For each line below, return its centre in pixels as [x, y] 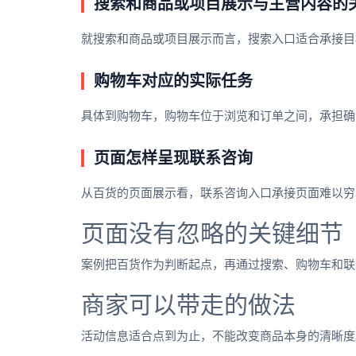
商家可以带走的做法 [188, 305]
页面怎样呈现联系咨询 [173, 159]
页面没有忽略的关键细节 [212, 234]
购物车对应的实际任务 [173, 81]
